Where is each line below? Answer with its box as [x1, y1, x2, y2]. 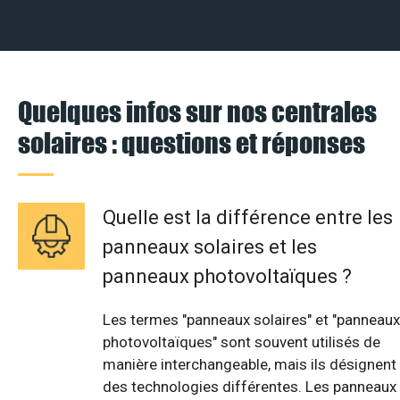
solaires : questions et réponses [18, 126, 365, 160]
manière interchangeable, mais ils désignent [103, 355, 396, 374]
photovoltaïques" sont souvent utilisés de [103, 333, 380, 352]
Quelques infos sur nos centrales [18, 95, 377, 129]
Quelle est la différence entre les [103, 206, 393, 229]
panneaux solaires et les [103, 236, 317, 259]
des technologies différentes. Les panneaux [103, 378, 396, 396]
